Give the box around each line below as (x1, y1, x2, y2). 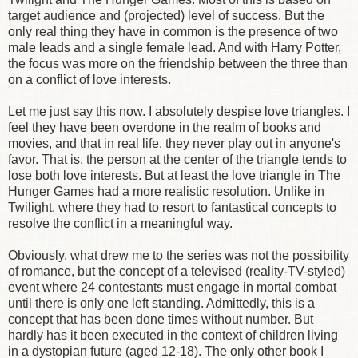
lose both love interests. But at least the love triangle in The (8, 168, 340, 182)
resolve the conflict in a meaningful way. (8, 216, 233, 230)
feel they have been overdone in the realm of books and (8, 120, 321, 134)
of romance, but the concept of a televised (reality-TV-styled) (8, 264, 345, 278)
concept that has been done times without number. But (8, 312, 313, 326)
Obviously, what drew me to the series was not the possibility (8, 248, 349, 262)
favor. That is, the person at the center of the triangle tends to (8, 152, 347, 166)
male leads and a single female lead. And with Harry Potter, (8, 40, 341, 54)
